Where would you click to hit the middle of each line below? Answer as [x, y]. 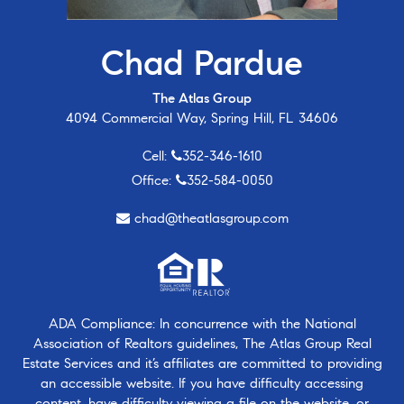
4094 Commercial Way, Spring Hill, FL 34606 [202, 119]
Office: [153, 181]
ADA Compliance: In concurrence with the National [202, 324]
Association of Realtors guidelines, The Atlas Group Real [202, 344]
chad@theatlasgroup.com [211, 219]
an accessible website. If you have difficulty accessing [202, 384]
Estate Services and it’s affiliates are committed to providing [202, 364]
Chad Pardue [202, 64]
